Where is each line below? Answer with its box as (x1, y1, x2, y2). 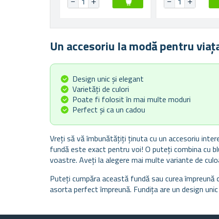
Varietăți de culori (72, 83, 129, 95)
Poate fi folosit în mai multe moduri (72, 93, 191, 105)
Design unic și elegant (72, 72, 144, 85)
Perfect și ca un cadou (72, 103, 145, 115)
